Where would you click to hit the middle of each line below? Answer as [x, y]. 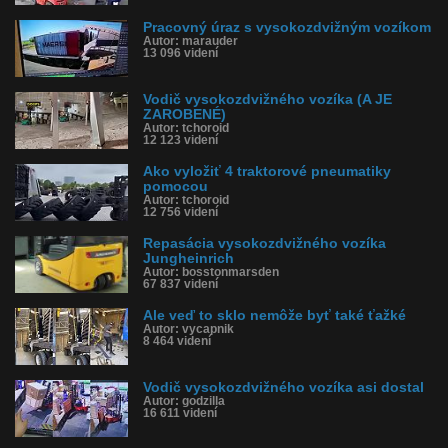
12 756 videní [180, 212]
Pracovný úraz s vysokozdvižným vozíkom [287, 27]
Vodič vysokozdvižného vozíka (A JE [267, 99]
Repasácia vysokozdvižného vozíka [264, 243]
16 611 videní [180, 413]
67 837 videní [180, 284]
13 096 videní [180, 53]
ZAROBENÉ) [184, 114]
